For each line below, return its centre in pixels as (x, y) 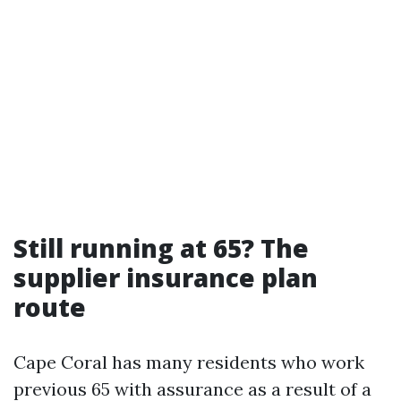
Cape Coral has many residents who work (189, 362)
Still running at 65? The (161, 248)
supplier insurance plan (166, 277)
